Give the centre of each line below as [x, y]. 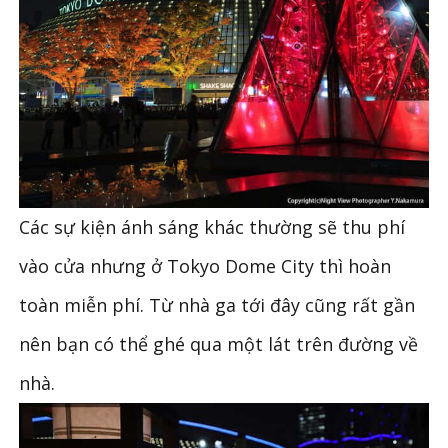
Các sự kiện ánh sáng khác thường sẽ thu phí [212, 226]
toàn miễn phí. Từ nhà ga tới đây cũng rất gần [217, 304]
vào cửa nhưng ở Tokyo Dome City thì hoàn [205, 265]
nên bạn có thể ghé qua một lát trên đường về [219, 343]
